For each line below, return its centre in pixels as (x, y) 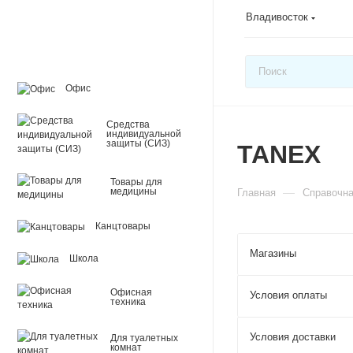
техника (128, 302)
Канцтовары (123, 226)
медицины (134, 191)
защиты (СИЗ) (138, 143)
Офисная (131, 292)
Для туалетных (144, 338)
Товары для (136, 182)
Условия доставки (293, 336)
